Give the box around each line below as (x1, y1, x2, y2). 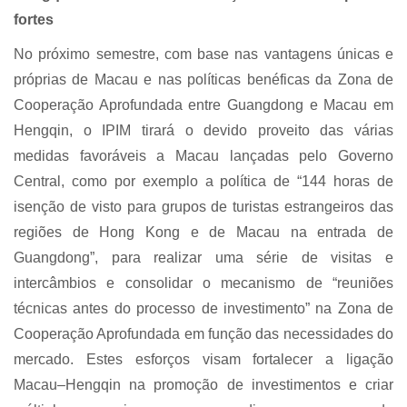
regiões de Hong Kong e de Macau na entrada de (14, 224, 393, 241)
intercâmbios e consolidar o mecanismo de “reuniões (14, 275, 393, 292)
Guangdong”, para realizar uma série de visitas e (14, 250, 393, 266)
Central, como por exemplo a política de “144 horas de (14, 174, 393, 190)
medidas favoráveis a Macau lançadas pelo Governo (14, 148, 393, 164)
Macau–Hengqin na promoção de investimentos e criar (14, 377, 393, 393)
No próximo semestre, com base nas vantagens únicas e (14, 46, 393, 63)
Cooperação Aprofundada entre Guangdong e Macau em (14, 97, 393, 114)
